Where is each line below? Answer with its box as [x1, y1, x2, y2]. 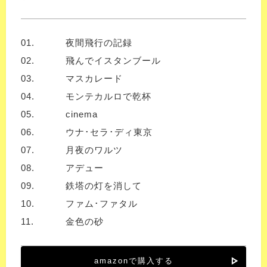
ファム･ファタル [66, 198, 138, 209]
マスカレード [66, 73, 123, 83]
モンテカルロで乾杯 [66, 91, 151, 101]
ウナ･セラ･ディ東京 [66, 127, 153, 137]
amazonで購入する [94, 256, 173, 265]
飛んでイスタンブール [66, 55, 161, 66]
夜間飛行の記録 [66, 38, 132, 48]
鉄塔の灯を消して [66, 181, 142, 191]
